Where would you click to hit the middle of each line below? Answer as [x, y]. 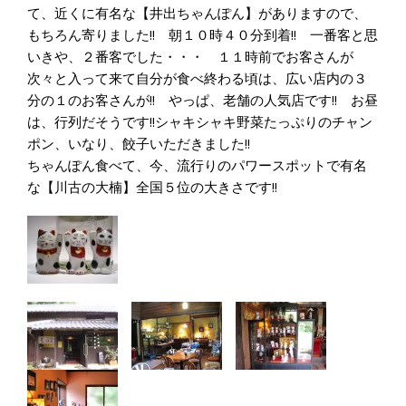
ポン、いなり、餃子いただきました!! [139, 143]
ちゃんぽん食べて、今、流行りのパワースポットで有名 [197, 165]
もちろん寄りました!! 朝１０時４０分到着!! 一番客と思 [203, 34]
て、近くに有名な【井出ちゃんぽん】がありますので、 [197, 13]
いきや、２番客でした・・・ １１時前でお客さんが [190, 56]
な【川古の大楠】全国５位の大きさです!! [152, 187]
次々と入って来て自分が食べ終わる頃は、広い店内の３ [197, 78]
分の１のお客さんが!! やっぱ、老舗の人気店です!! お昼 [203, 100]
